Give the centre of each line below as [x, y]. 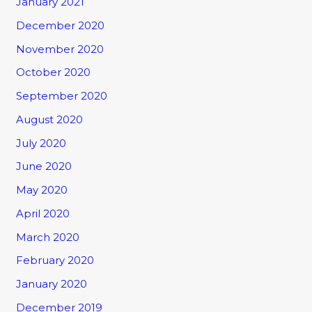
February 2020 [55, 260]
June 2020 [44, 166]
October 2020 [54, 72]
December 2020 [61, 25]
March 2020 [48, 237]
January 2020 [52, 284]
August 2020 [50, 119]
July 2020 [41, 143]
